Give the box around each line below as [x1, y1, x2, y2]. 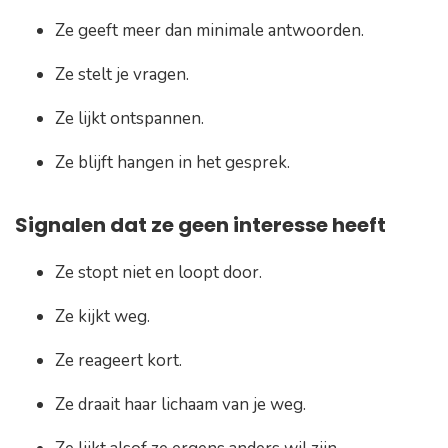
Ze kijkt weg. [55, 304, 154, 328]
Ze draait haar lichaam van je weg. [55, 392, 310, 416]
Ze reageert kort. [55, 348, 186, 372]
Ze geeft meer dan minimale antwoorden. [55, 18, 364, 42]
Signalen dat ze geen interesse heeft [15, 210, 386, 239]
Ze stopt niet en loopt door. [55, 260, 262, 284]
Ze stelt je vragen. [55, 62, 189, 86]
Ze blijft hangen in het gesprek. [55, 150, 294, 174]
